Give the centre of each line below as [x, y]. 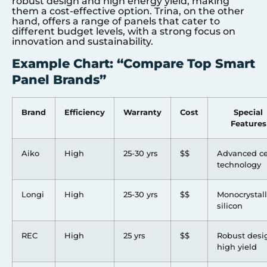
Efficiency [85, 112]
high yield [237, 246]
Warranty [142, 112]
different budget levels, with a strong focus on [124, 32]
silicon [230, 205]
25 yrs [134, 235]
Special [248, 112]
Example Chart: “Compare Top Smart [133, 63]
